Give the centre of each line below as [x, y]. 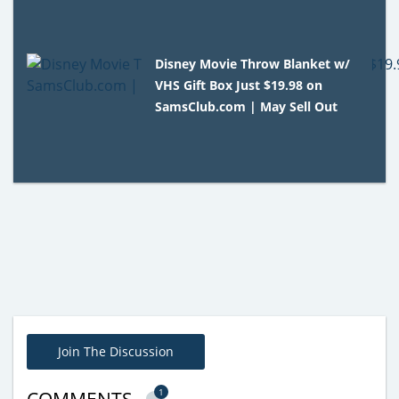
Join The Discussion [116, 352]
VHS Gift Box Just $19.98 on [239, 85]
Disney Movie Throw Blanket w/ [253, 64]
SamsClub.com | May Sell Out [247, 107]
